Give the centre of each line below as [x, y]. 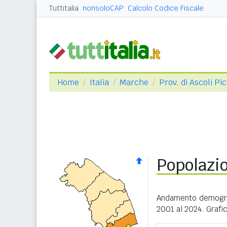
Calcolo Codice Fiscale [166, 8]
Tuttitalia [64, 8]
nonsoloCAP [103, 8]
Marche [134, 82]
